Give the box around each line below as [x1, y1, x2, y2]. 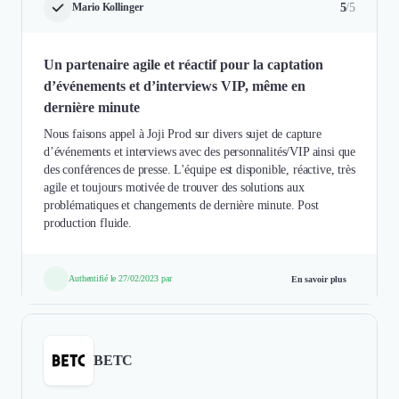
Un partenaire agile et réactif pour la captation [44, 56, 323, 72]
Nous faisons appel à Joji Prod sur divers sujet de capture [44, 126, 322, 141]
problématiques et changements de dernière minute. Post [44, 198, 319, 212]
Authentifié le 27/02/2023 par [69, 273, 172, 283]
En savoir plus [290, 273, 346, 284]
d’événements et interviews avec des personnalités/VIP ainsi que [44, 144, 355, 159]
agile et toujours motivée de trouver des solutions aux [44, 180, 305, 194]
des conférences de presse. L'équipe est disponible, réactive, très [44, 162, 355, 176]
